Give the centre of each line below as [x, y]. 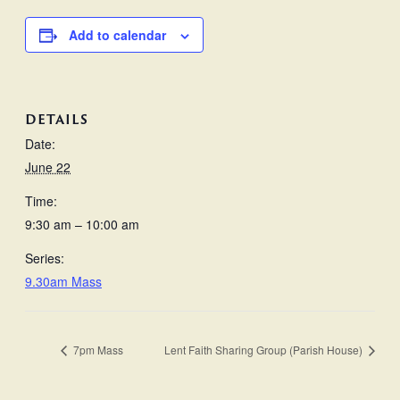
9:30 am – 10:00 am [82, 225]
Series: [45, 258]
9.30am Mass [63, 282]
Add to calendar [117, 34]
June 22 [48, 167]
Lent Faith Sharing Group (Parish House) [265, 350]
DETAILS [57, 120]
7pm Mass [97, 350]
